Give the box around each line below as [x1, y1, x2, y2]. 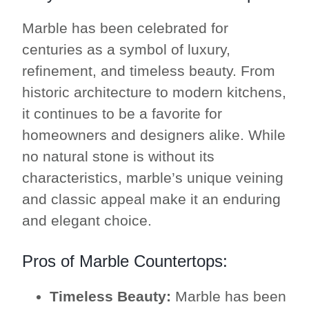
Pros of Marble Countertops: [22, 252, 228, 271]
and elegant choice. [22, 212, 152, 229]
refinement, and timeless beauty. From [22, 63, 276, 79]
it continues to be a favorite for [22, 106, 223, 122]
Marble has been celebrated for [22, 20, 229, 37]
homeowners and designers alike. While [22, 127, 286, 143]
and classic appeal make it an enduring [22, 191, 281, 208]
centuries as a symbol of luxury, [22, 41, 231, 58]
